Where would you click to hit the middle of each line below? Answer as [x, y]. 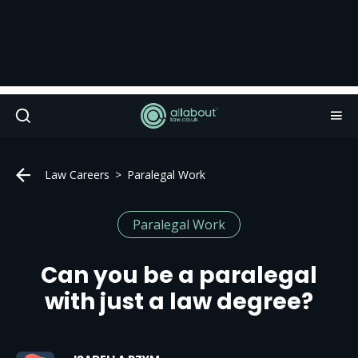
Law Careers [77, 175]
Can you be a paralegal [179, 275]
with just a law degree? [179, 302]
